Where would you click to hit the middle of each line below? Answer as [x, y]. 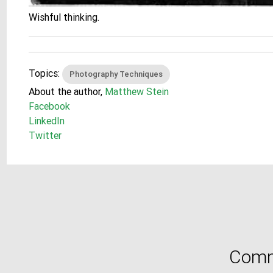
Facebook [50, 106]
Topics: [46, 73]
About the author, [67, 92]
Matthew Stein [137, 92]
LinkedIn [47, 121]
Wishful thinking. [64, 17]
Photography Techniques [116, 74]
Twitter [45, 136]
